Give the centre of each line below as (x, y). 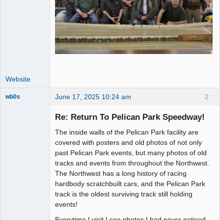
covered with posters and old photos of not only (128, 143)
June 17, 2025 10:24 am (93, 96)
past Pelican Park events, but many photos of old (131, 153)
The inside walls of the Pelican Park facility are (127, 132)
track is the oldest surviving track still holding (124, 194)
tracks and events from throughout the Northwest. (132, 163)
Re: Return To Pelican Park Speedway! (130, 117)
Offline (22, 153)
